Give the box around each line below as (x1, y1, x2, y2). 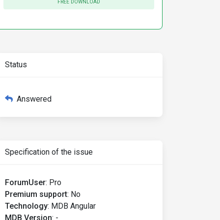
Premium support (5, 190, 67, 199)
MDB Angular (51, 201, 96, 211)
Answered (17, 94, 52, 104)
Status (5, 60, 27, 69)
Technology (5, 201, 48, 211)
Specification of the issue (5, 147, 93, 157)
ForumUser (5, 178, 46, 187)
